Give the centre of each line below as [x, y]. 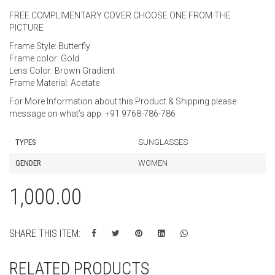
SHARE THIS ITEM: [45, 234]
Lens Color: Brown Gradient [62, 71]
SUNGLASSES [163, 142]
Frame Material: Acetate [54, 83]
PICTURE [26, 28]
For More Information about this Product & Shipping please [123, 102]
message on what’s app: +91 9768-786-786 [92, 114]
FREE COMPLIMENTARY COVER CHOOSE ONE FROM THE [120, 16]
